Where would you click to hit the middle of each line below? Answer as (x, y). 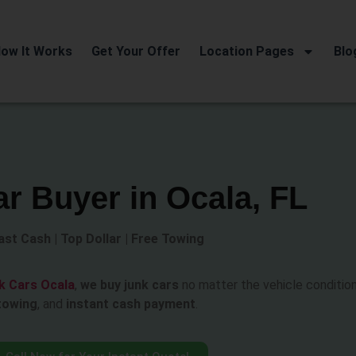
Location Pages (246, 51)
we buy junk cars (130, 285)
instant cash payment (131, 304)
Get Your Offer (135, 51)
